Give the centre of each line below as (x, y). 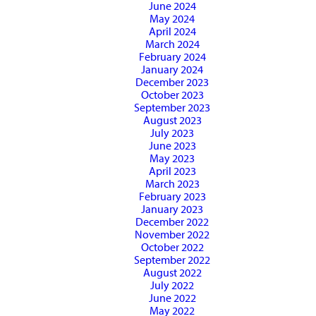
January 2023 (172, 209)
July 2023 (172, 133)
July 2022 (172, 285)
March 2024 (172, 44)
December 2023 (172, 82)
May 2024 (172, 19)
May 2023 (172, 158)
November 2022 (172, 235)
